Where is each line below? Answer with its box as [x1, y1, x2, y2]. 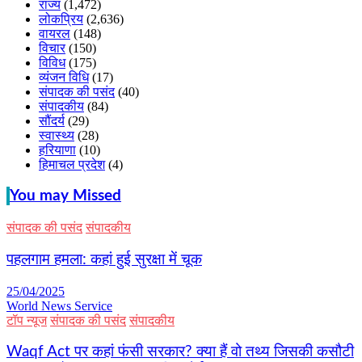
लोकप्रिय [39, 11, 83, 26]
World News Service [6, 298, 112, 313]
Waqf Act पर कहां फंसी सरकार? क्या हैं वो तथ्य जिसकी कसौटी [6, 344, 354, 360]
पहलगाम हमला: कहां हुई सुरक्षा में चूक [6, 251, 202, 267]
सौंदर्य [39, 113, 65, 128]
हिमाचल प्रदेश [39, 157, 105, 171]
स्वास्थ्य [39, 128, 74, 142]
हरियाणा [39, 142, 76, 157]
